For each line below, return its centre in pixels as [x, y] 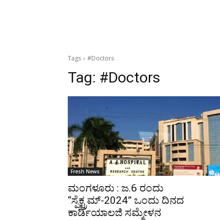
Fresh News [85, 171]
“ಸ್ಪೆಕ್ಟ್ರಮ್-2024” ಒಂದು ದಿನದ [126, 200]
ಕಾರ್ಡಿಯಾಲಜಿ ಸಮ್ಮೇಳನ [114, 213]
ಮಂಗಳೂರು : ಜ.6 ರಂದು [116, 188]
